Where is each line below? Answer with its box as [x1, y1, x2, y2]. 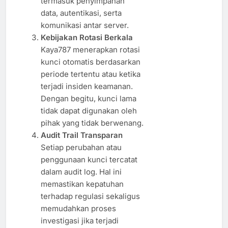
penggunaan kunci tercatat [40, 155, 137, 165]
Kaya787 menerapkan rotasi [40, 45, 140, 55]
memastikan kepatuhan [40, 179, 124, 189]
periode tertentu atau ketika [40, 69, 140, 79]
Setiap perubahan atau [40, 142, 122, 153]
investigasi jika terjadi [40, 216, 119, 226]
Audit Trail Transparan [40, 130, 123, 140]
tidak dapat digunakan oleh [40, 106, 137, 116]
